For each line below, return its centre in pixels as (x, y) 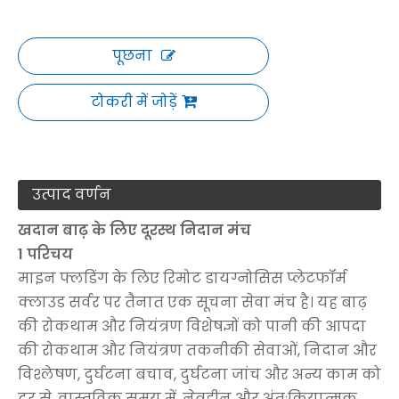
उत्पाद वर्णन (72, 194)
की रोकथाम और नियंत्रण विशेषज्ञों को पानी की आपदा (192, 326)
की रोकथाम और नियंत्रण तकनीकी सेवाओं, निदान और (197, 350)
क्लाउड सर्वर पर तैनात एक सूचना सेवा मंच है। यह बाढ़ (192, 302)
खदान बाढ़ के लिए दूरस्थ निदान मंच (134, 230)
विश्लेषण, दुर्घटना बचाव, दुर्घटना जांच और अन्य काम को (199, 374)
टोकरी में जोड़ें (134, 102)
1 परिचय (45, 254)
